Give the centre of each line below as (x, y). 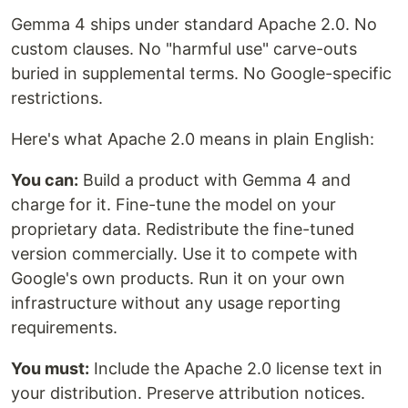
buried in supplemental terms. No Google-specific (201, 73)
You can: (45, 180)
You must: (50, 368)
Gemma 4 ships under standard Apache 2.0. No (194, 24)
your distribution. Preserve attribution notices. (188, 393)
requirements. (64, 327)
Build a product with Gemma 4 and (214, 180)
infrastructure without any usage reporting (176, 303)
